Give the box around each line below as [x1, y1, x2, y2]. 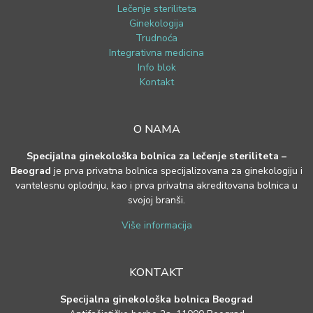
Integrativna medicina [109, 45, 204, 59]
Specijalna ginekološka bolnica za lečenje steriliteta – [27, 150, 286, 163]
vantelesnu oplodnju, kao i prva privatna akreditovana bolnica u [15, 179, 298, 193]
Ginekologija [129, 16, 184, 30]
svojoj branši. [128, 194, 185, 208]
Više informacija [121, 218, 192, 232]
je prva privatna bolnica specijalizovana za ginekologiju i [54, 164, 303, 178]
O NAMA [133, 122, 180, 138]
